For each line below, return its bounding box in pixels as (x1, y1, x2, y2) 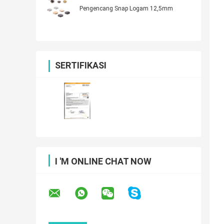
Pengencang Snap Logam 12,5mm (79, 5, 173, 12)
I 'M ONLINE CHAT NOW (55, 156, 151, 167)
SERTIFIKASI (55, 60, 106, 71)
